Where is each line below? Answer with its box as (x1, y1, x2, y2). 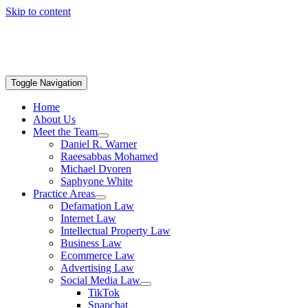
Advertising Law (60, 262, 134, 274)
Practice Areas (33, 188, 95, 199)
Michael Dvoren (60, 163, 131, 175)
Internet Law (60, 212, 116, 224)
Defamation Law (60, 200, 134, 212)
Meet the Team (33, 126, 98, 137)
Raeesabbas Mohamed (60, 151, 158, 162)
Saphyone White (60, 175, 133, 187)
